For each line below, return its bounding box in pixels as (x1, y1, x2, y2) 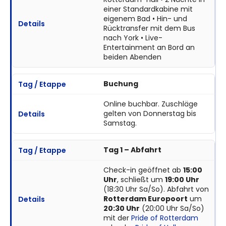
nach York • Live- (103, 33, 162, 43)
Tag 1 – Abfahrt (103, 145, 161, 155)
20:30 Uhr (103, 203, 140, 214)
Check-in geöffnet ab (103, 165, 183, 176)
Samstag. (103, 118, 137, 129)
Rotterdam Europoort (103, 194, 188, 204)
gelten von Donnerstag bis (103, 108, 196, 119)
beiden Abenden (103, 52, 161, 63)
